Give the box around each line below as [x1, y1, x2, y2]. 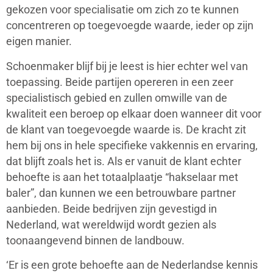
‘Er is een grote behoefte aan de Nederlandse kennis [6, 259, 258, 272]
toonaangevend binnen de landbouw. [6, 234, 185, 247]
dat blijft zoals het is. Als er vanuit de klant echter [6, 155, 241, 168]
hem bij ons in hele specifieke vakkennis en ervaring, [6, 139, 258, 152]
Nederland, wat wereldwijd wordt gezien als [6, 218, 216, 231]
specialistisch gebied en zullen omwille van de [6, 91, 227, 104]
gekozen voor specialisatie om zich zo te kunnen [6, 4, 239, 16]
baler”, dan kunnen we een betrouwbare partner [6, 186, 236, 199]
